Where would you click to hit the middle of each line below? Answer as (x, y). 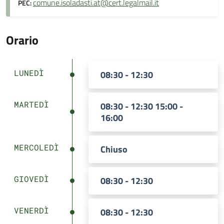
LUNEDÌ (29, 73)
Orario (22, 40)
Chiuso (114, 149)
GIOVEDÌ (31, 179)
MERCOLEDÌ (36, 147)
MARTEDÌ (31, 104)
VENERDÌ (31, 210)
